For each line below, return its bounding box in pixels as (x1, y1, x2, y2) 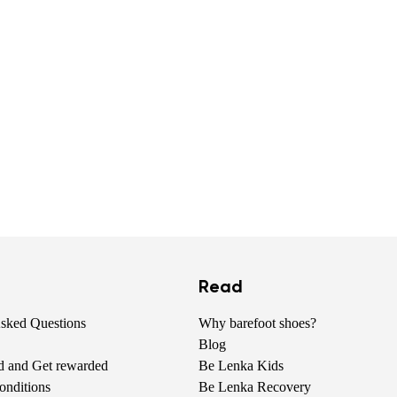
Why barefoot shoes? (198, 315, 316, 331)
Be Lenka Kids (198, 358, 284, 373)
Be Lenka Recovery (198, 379, 311, 394)
